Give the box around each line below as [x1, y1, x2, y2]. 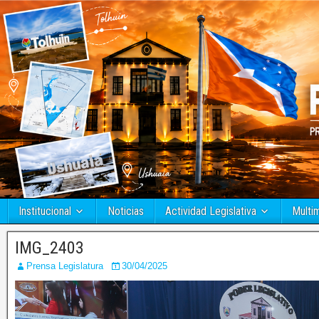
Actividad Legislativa [165, 204, 256, 219]
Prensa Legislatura [26, 261, 103, 272]
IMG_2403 [15, 238, 84, 258]
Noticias [107, 204, 144, 219]
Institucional [19, 204, 71, 219]
